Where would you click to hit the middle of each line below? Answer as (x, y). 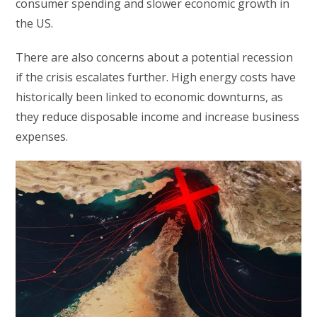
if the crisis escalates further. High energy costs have (156, 77)
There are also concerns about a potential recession (155, 57)
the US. (35, 23)
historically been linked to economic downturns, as (150, 97)
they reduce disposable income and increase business (158, 116)
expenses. (42, 136)
